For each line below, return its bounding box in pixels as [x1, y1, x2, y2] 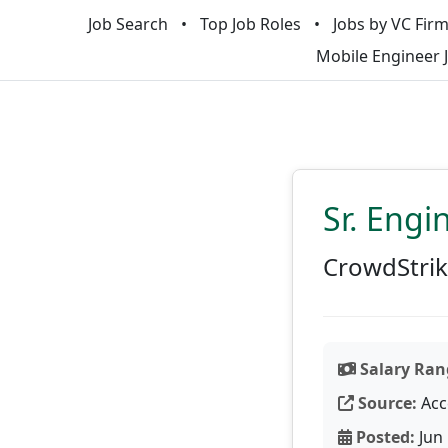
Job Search [87, 13, 168, 35]
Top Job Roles [199, 13, 301, 35]
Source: [354, 392, 417, 414]
